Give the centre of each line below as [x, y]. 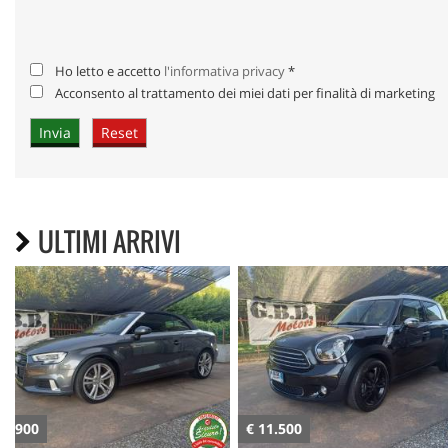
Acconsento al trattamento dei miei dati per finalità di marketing [246, 93]
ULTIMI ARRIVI [109, 242]
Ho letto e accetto [109, 71]
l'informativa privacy [224, 71]
